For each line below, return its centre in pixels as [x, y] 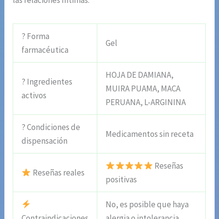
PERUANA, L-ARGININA [146, 102]
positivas [121, 180]
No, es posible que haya [147, 205]
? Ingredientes [47, 82]
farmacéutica [45, 50]
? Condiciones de [51, 127]
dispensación [45, 141]
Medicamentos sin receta [150, 134]
